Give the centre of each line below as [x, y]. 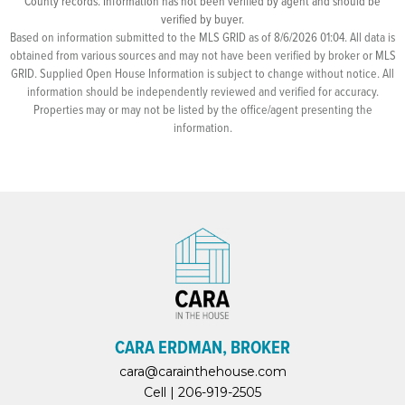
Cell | [161, 392]
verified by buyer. [202, 19]
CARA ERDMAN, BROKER [202, 347]
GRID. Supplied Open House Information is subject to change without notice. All [202, 73]
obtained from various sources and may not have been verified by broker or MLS [202, 55]
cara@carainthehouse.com [202, 371]
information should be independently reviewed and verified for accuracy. [202, 91]
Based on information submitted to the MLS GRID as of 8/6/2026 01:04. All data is [202, 37]
